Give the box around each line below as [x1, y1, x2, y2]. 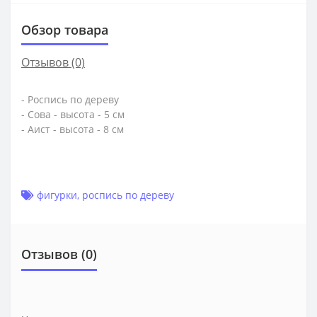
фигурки [37, 188, 77, 202]
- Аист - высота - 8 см [21, 122, 124, 137]
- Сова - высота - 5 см [21, 108, 125, 122]
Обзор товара [21, 21, 108, 39]
